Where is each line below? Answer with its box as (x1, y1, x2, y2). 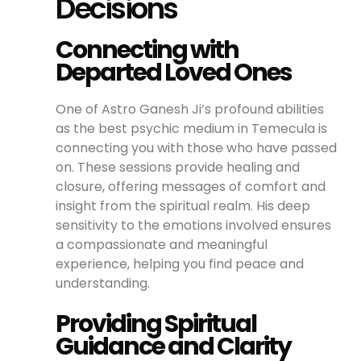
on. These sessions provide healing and (56, 157, 301, 176)
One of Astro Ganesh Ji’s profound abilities (56, 99, 325, 118)
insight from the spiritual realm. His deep (56, 196, 311, 215)
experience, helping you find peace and (56, 254, 305, 273)
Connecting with (56, 32, 239, 67)
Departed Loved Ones (56, 55, 293, 89)
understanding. (56, 273, 151, 293)
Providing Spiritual (56, 306, 257, 341)
